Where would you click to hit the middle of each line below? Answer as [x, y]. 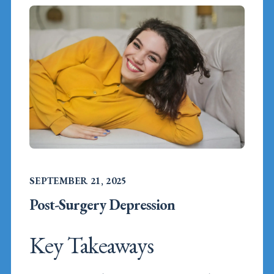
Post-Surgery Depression [102, 205]
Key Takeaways [91, 245]
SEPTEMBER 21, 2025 [78, 181]
